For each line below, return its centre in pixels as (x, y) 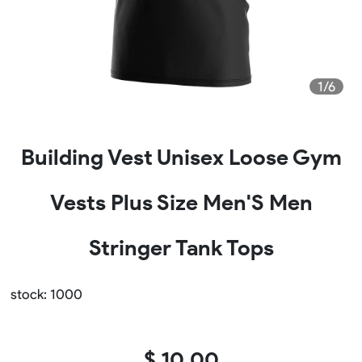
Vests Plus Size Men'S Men (181, 203)
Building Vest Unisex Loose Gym (181, 158)
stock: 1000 (46, 295)
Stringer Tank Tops (181, 248)
